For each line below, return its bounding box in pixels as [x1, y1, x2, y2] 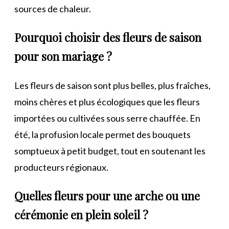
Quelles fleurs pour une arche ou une [14, 188, 200, 203]
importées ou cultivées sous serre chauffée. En [14, 112, 200, 124]
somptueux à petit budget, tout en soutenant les [14, 145, 205, 156]
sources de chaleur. [14, 3, 91, 14]
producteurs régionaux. [14, 161, 108, 173]
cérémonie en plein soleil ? [14, 207, 148, 222]
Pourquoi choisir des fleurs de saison [14, 29, 201, 45]
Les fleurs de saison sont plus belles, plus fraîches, [14, 79, 211, 91]
